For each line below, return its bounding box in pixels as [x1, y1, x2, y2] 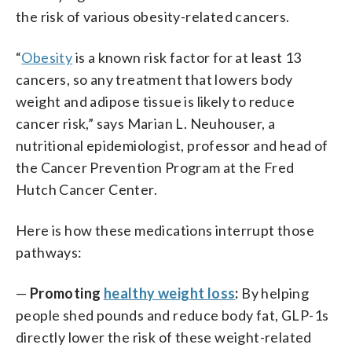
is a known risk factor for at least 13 [72, 48, 302, 66]
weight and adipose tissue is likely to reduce [16, 92, 295, 110]
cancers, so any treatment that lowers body [16, 70, 293, 88]
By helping [238, 284, 310, 302]
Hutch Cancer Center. [16, 180, 157, 198]
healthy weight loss [103, 284, 236, 302]
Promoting [29, 284, 104, 302]
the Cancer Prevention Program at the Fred [16, 158, 295, 176]
